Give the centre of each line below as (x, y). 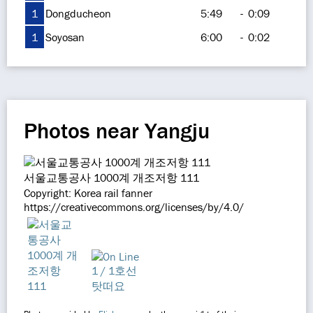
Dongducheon (78, 13)
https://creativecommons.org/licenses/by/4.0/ (134, 207)
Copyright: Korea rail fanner (88, 193)
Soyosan (65, 37)
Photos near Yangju (117, 130)
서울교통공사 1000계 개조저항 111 (111, 177)
